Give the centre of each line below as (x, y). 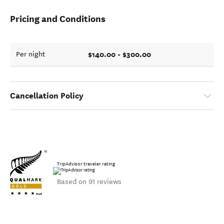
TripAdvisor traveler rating (86, 164)
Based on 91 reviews (89, 181)
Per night (30, 54)
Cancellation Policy (47, 96)
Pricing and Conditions (58, 19)
